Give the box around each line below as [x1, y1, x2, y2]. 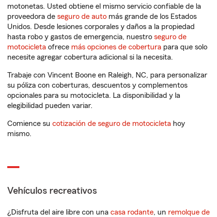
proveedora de [7, 13, 57, 20]
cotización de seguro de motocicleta [52, 120, 171, 127]
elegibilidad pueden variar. [7, 102, 93, 109]
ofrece [46, 43, 71, 51]
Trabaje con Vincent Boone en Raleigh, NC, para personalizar [7, 71, 207, 79]
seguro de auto [57, 13, 107, 20]
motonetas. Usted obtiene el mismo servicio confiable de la [7, 2, 201, 10]
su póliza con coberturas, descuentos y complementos [7, 81, 187, 89]
